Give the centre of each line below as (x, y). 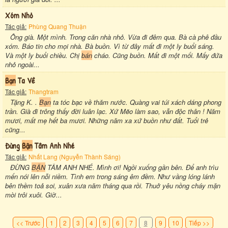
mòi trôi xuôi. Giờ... (34, 194)
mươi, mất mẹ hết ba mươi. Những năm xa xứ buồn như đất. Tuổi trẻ (107, 120)
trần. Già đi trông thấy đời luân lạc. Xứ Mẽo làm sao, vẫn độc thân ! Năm (113, 111)
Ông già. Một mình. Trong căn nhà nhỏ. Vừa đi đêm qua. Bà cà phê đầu (116, 37)
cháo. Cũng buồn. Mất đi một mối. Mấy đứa (157, 55)
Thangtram (44, 91)
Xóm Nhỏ (19, 15)
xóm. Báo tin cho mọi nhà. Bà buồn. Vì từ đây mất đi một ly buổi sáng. (110, 46)
